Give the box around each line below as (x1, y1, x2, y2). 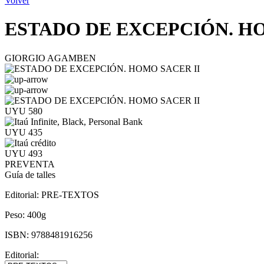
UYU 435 (5, 127, 42, 137)
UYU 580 (5, 105, 42, 116)
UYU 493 (5, 148, 42, 159)
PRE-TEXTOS (41, 189, 99, 200)
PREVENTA (5, 159, 55, 169)
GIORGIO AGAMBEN (5, 52, 96, 63)
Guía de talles (5, 169, 55, 180)
